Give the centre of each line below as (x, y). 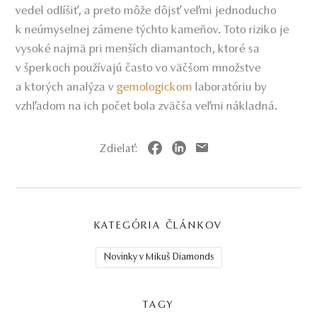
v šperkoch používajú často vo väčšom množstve (139, 69)
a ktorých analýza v (65, 88)
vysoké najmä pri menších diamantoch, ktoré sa (138, 50)
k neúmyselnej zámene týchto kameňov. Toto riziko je (153, 31)
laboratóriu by (230, 88)
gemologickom (155, 88)
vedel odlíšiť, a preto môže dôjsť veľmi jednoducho (146, 12)
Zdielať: (119, 150)
